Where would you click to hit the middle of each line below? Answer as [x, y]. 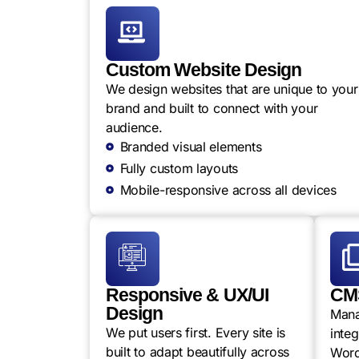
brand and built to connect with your [212, 108]
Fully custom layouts [179, 168]
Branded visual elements [191, 147]
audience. [134, 127]
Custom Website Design [204, 70]
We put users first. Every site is [196, 333]
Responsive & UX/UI [187, 295]
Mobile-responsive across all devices [228, 190]
